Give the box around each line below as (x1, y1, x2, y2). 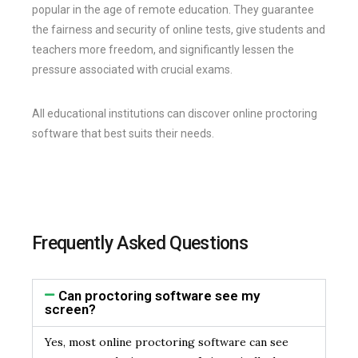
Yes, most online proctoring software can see (45, 334, 288, 349)
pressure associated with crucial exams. (32, 62, 233, 76)
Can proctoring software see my (58, 287, 260, 304)
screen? (45, 300, 96, 317)
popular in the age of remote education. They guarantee (32, 2, 314, 16)
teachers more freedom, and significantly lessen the (32, 42, 294, 56)
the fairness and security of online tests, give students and (32, 22, 325, 36)
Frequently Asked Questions (32, 232, 249, 254)
